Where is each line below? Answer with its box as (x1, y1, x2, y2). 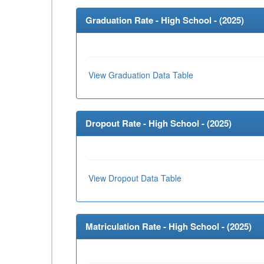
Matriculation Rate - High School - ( (85, 220, 230, 233)
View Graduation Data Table (88, 69, 193, 81)
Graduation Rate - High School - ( (85, 14, 222, 27)
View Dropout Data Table (88, 172, 181, 184)
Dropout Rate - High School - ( (85, 117, 210, 130)
